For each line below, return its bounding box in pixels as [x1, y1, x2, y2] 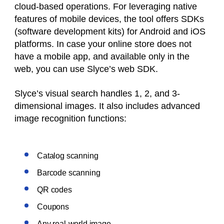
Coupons [37, 202, 69, 211]
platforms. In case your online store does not [14, 39, 191, 49]
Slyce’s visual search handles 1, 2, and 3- [14, 88, 180, 99]
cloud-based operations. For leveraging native [14, 1, 197, 12]
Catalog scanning [37, 151, 100, 160]
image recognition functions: [14, 113, 126, 124]
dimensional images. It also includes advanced [14, 101, 200, 111]
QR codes [37, 185, 72, 194]
